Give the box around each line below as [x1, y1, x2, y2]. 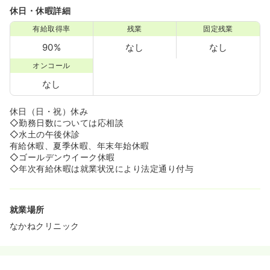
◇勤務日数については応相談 [10, 118, 124, 128]
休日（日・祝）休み [10, 106, 89, 117]
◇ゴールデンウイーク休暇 [10, 152, 115, 163]
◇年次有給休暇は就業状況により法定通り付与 [10, 163, 194, 174]
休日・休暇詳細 [10, 5, 71, 16]
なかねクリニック [10, 221, 80, 231]
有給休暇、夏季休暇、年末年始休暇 [10, 140, 149, 151]
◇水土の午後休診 [10, 129, 80, 140]
